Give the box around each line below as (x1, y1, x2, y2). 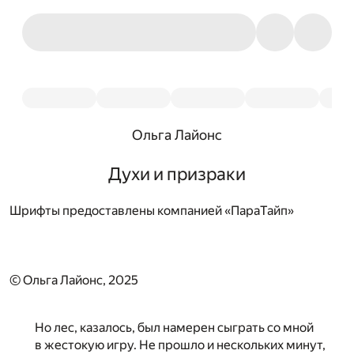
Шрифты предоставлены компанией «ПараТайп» (9, 202, 294, 218)
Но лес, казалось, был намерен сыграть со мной (35, 319, 314, 335)
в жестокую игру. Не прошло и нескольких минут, (35, 337, 326, 352)
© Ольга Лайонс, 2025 (9, 272, 138, 288)
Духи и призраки (108, 164, 246, 185)
